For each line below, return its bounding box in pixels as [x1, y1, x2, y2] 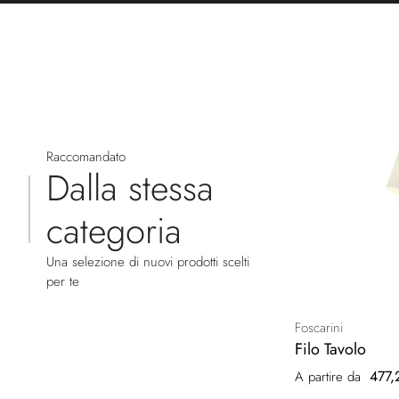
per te [46, 271, 79, 291]
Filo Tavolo [294, 338, 366, 362]
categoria [46, 204, 182, 256]
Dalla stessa [46, 161, 214, 214]
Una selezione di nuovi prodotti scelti [46, 251, 249, 272]
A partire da [294, 367, 361, 387]
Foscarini [294, 318, 343, 338]
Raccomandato [46, 146, 126, 167]
